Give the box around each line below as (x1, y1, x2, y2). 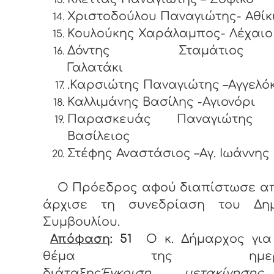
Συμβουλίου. (43, 215, 124, 229)
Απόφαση (50, 232, 110, 246)
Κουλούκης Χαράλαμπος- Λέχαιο (67, 27, 273, 40)
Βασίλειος (67, 130, 130, 143)
